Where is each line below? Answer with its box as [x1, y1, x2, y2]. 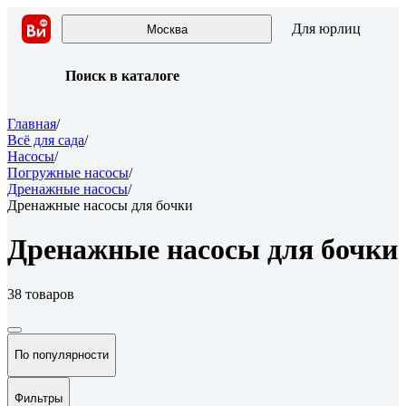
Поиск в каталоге [65, 68, 179, 83]
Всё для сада [7, 132, 84, 148]
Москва [146, 22, 188, 36]
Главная [7, 116, 56, 131]
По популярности [14, 348, 109, 362]
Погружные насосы [7, 165, 129, 180]
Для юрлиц [292, 21, 361, 36]
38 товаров [7, 285, 74, 302]
